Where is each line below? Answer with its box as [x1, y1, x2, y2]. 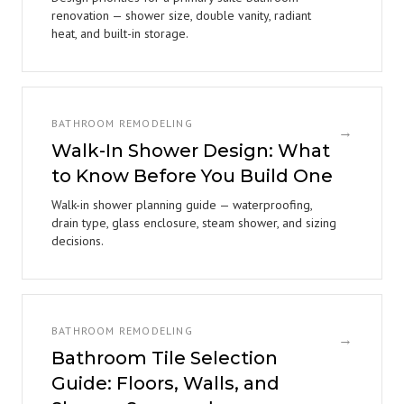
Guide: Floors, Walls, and [51, 372, 280, 394]
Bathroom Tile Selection [51, 347, 278, 369]
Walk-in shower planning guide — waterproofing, [51, 197, 312, 213]
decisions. [51, 233, 104, 249]
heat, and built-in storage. [51, 25, 188, 41]
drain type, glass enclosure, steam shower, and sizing [51, 215, 336, 231]
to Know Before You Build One [51, 165, 333, 187]
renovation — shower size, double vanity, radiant [51, 7, 311, 23]
